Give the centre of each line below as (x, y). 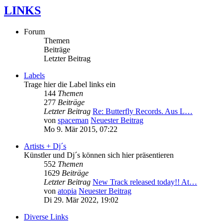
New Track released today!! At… (145, 182)
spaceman (73, 120)
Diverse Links (46, 217)
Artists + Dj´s (45, 146)
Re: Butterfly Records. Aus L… (143, 111)
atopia (67, 191)
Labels (34, 76)
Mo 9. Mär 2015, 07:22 (81, 129)
